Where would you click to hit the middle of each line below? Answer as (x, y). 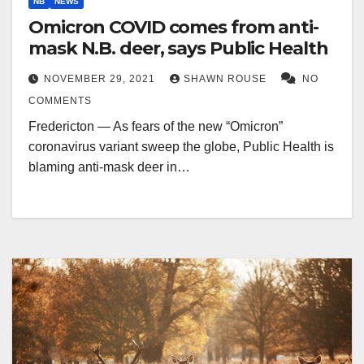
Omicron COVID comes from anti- (173, 28)
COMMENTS (60, 101)
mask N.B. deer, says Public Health (178, 49)
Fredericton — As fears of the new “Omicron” (156, 127)
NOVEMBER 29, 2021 (101, 79)
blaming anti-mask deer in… (109, 167)
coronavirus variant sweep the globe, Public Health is (181, 147)
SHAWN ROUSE (227, 79)
